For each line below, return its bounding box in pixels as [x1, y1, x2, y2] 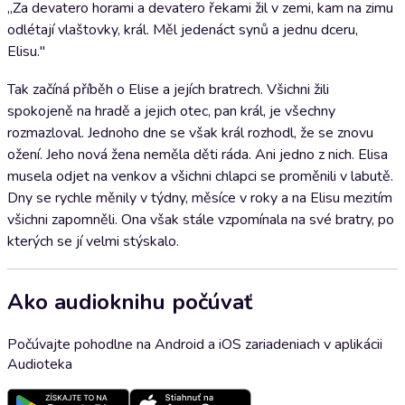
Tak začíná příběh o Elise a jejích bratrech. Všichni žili [7, 80, 329, 99]
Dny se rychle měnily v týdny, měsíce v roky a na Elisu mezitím [7, 188, 392, 208]
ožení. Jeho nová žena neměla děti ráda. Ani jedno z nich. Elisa [7, 145, 388, 165]
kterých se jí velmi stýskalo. [7, 231, 179, 251]
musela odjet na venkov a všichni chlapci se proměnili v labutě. [7, 166, 393, 186]
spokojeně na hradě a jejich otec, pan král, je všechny [7, 101, 335, 121]
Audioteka [7, 353, 72, 374]
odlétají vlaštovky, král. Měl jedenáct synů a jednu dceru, [7, 20, 358, 40]
